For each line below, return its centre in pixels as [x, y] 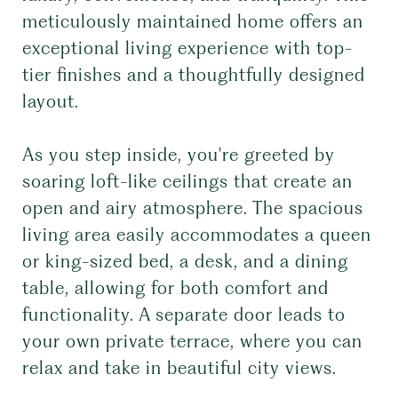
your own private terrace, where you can [192, 341]
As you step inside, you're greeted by [179, 155]
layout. [51, 101]
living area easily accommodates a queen [197, 235]
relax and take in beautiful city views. [179, 368]
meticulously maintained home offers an [193, 21]
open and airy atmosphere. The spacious [193, 208]
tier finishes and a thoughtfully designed [194, 75]
